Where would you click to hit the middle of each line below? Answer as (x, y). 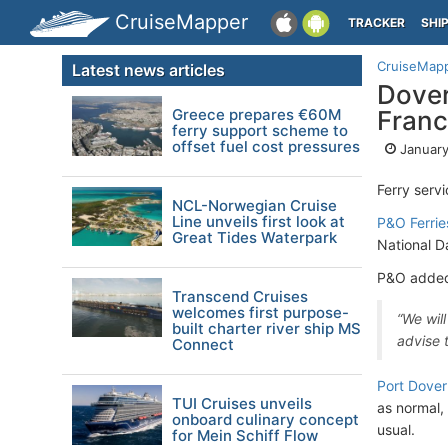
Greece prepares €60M (256, 114)
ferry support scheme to (260, 130)
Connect (203, 344)
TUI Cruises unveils (242, 403)
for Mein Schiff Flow (245, 435)
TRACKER (376, 22)
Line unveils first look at (258, 221)
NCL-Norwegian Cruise (254, 205)
